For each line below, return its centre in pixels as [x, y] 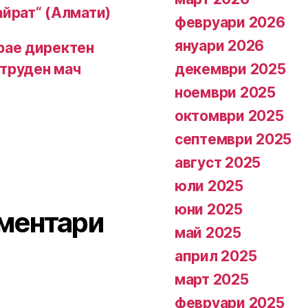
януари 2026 [220, 46]
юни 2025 [209, 209]
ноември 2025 [225, 92]
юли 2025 [209, 186]
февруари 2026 [230, 22]
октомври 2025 [229, 116]
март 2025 [212, 279]
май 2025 [208, 233]
